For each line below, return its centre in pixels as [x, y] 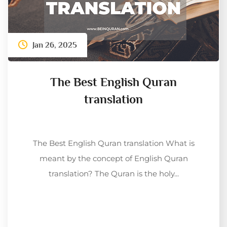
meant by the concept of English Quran [113, 158]
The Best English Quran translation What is [113, 143]
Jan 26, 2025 [55, 45]
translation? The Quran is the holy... [113, 173]
